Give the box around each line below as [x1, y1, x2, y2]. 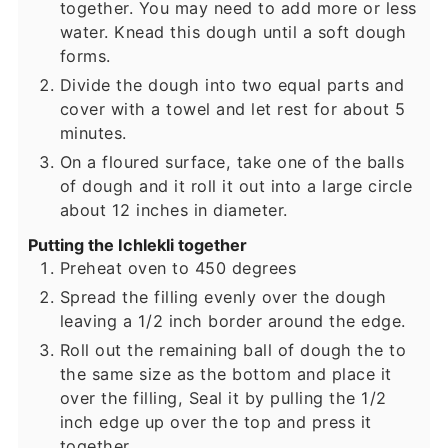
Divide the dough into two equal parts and [59, 75, 405, 96]
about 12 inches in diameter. [59, 200, 288, 221]
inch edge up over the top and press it [59, 412, 372, 433]
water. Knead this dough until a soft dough [59, 22, 407, 43]
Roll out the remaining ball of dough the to [59, 340, 407, 361]
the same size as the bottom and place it [59, 364, 392, 385]
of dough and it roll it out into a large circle [59, 176, 413, 197]
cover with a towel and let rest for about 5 [59, 99, 406, 120]
